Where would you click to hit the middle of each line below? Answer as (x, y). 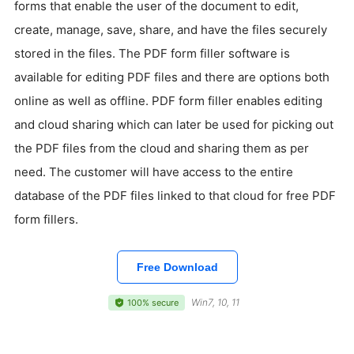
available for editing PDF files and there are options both (172, 77)
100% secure (153, 303)
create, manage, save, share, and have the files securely (171, 30)
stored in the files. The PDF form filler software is (152, 53)
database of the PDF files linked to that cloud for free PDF (175, 196)
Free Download (177, 267)
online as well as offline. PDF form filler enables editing (168, 101)
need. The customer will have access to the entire (154, 172)
